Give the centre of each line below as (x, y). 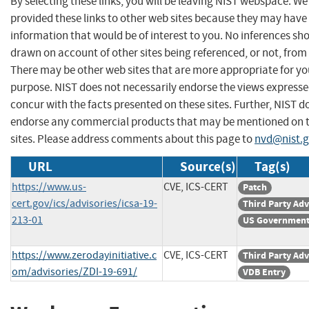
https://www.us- (49, 187)
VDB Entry (264, 272)
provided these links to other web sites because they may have (159, 18)
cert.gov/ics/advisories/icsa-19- (84, 203)
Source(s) (208, 166)
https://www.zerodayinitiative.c (84, 255)
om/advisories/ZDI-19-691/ (74, 271)
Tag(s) (272, 166)
